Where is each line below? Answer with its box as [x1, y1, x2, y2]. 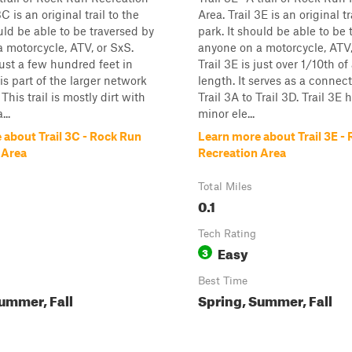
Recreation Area [198, 145, 286, 159]
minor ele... [198, 106, 255, 120]
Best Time [198, 274, 247, 287]
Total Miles [198, 180, 252, 192]
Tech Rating [198, 227, 256, 240]
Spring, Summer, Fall [198, 288, 332, 310]
